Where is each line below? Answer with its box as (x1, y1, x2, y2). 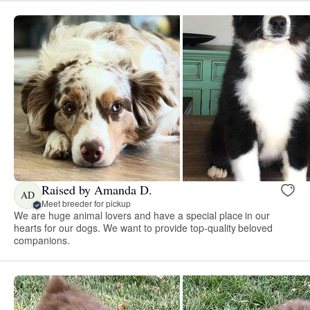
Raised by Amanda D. (42, 181, 152, 198)
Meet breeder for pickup (42, 197, 131, 209)
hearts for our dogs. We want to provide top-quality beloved (14, 221, 273, 235)
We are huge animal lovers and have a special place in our (14, 208, 271, 223)
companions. (14, 233, 70, 248)
